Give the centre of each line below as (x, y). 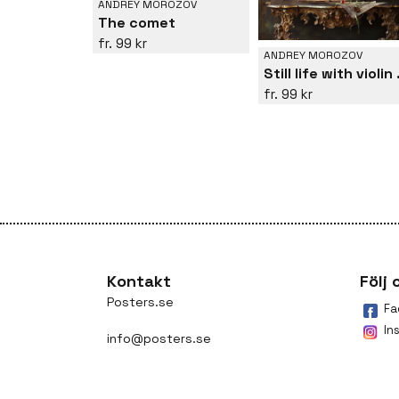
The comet (137, 23)
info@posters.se (159, 338)
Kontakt (139, 281)
